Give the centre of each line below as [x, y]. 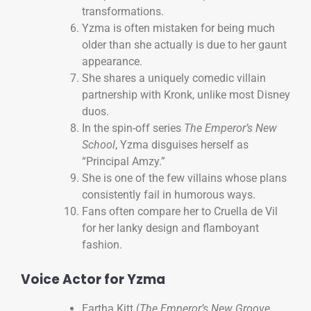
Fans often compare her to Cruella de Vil [180, 212]
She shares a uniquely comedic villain [174, 78]
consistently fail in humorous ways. [169, 195]
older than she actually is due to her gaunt [184, 45]
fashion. [102, 245]
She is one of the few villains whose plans [184, 178]
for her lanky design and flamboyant [170, 228]
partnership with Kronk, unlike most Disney [186, 95]
